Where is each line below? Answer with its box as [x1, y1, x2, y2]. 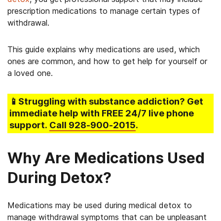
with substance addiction [68, 96, 180, 107]
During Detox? [7, 169, 111, 186]
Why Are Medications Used [7, 149, 205, 167]
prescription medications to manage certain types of [7, 6, 200, 16]
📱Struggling [9, 96, 68, 107]
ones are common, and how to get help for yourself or [7, 56, 207, 66]
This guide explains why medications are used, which [7, 44, 200, 54]
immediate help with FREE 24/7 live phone [9, 108, 194, 118]
